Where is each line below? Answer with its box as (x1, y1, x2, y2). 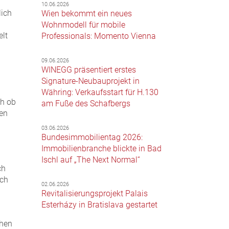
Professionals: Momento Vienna (41, 31, 156, 41)
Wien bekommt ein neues (41, 9, 132, 19)
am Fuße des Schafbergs (41, 99, 131, 109)
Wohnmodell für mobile (41, 20, 126, 30)
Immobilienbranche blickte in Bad (41, 144, 162, 154)
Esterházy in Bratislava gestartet (41, 200, 158, 210)
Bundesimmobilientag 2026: (41, 132, 143, 143)
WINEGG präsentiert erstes (41, 65, 136, 75)
